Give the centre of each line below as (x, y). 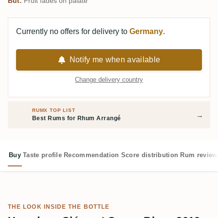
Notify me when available (115, 60)
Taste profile (42, 155)
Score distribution (150, 155)
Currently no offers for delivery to (73, 31)
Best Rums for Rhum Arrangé (77, 118)
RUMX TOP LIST (54, 110)
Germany (146, 31)
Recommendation (91, 155)
